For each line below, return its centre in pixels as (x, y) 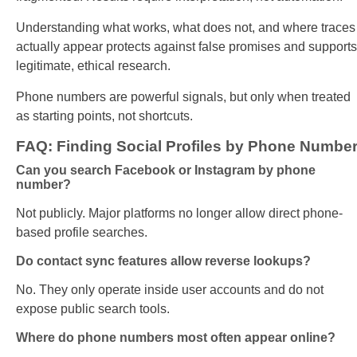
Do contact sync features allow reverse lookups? (163, 261)
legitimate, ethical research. (93, 66)
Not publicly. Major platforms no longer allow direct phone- (179, 214)
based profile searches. (82, 233)
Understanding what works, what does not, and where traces (186, 28)
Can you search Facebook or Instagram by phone (166, 171)
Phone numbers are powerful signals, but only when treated (183, 97)
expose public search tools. (93, 309)
